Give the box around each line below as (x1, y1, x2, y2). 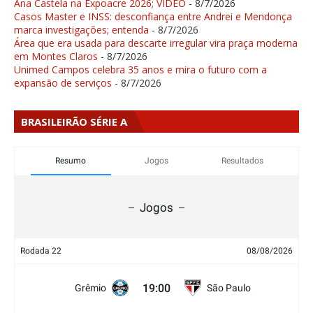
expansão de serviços (14, 76, 112, 90)
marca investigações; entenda (14, 23, 149, 37)
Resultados (221, 156, 263, 166)
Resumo (55, 156, 87, 166)
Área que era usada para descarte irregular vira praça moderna (14, 36, 298, 50)
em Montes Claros (14, 50, 98, 64)
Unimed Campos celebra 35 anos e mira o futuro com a (14, 63, 267, 77)
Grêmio (75, 282, 106, 294)
